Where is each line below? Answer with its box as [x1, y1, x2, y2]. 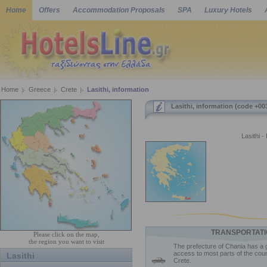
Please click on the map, [33, 231, 100, 238]
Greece [29, 86, 51, 93]
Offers [39, 6, 60, 14]
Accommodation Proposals [73, 6, 165, 14]
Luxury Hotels [204, 6, 252, 14]
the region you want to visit [28, 238, 104, 245]
